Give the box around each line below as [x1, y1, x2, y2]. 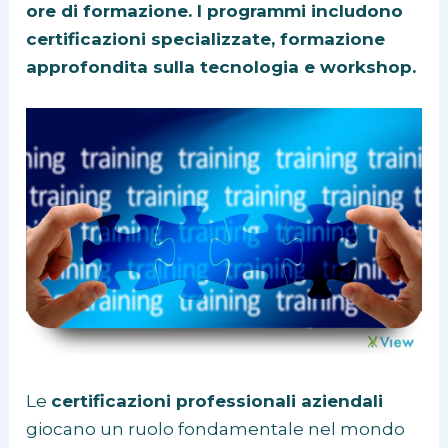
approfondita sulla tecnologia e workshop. [26, 57, 417, 77]
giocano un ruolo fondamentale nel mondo [26, 419, 406, 440]
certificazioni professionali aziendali [51, 391, 384, 412]
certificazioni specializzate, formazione [26, 29, 386, 49]
